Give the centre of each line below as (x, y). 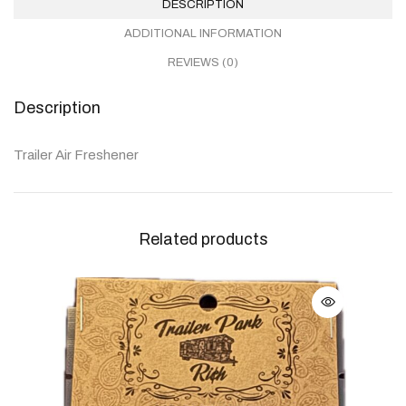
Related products (203, 239)
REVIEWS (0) (203, 62)
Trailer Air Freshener (76, 155)
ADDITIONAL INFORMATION (203, 33)
